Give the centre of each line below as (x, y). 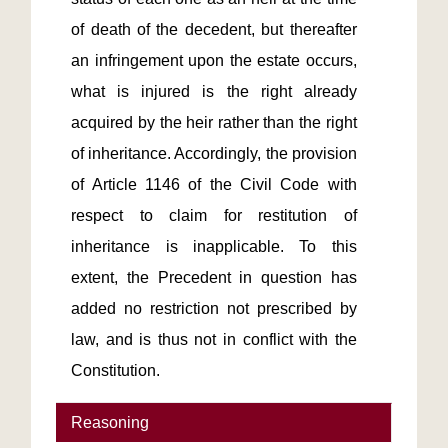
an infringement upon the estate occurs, (214, 60)
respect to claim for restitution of (214, 215)
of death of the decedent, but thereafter (214, 29)
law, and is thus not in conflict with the (214, 339)
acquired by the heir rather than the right (214, 122)
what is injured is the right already (214, 91)
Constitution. (116, 370)
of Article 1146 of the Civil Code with (214, 184)
